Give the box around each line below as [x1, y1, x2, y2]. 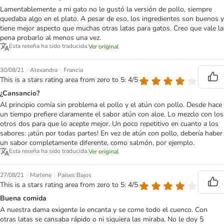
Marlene [30, 171, 51, 179]
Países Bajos [57, 171, 91, 179]
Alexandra [30, 66, 57, 74]
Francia [63, 66, 83, 74]
